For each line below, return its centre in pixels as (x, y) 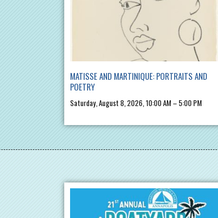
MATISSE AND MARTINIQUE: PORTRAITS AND (139, 76)
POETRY (82, 87)
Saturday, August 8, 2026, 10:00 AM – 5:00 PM (136, 103)
